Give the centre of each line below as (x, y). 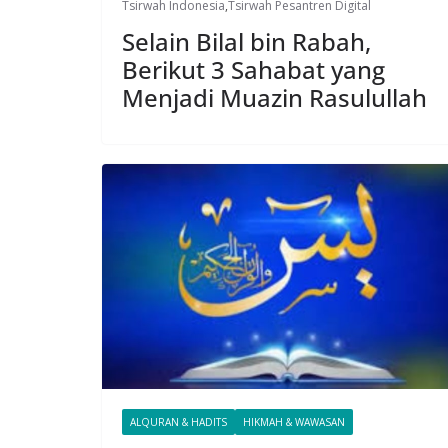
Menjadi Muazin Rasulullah (274, 97)
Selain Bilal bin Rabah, (246, 41)
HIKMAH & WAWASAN (294, 421)
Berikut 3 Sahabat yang (253, 69)
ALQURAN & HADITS (178, 421)
